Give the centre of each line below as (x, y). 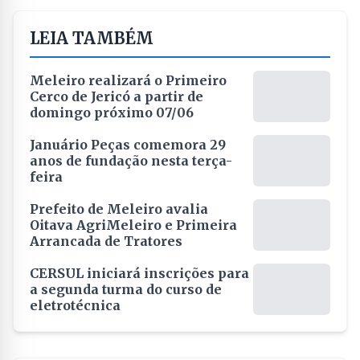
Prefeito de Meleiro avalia (119, 209)
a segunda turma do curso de (126, 289)
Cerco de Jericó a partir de (117, 96)
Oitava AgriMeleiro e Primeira (133, 225)
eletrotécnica (75, 305)
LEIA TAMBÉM (92, 38)
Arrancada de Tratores (106, 241)
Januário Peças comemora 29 (128, 145)
